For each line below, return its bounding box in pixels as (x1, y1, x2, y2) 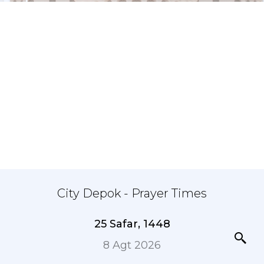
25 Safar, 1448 (94, 217, 170, 230)
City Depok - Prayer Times (57, 186, 207, 200)
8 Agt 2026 (103, 239, 161, 252)
